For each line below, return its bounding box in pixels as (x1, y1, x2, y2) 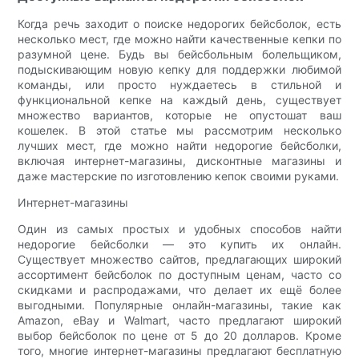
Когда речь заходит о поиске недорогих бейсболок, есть (18, 16, 341, 30)
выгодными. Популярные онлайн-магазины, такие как (18, 297, 341, 312)
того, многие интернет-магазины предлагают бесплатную (18, 343, 341, 357)
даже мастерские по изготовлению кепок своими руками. (18, 168, 340, 183)
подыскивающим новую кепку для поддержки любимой (18, 62, 341, 76)
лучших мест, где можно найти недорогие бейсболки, (18, 138, 341, 152)
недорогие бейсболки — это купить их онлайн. (18, 236, 341, 251)
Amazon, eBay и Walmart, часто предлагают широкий (18, 313, 341, 327)
